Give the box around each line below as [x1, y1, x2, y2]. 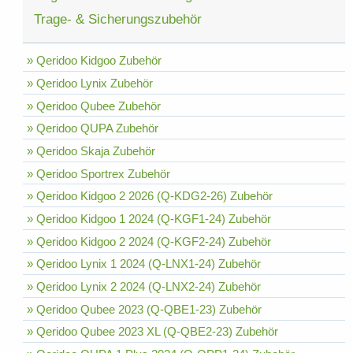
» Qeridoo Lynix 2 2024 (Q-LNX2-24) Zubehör [26, 279, 261, 293]
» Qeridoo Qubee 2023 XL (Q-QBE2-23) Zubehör [26, 325, 278, 339]
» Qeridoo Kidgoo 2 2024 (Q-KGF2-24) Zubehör [26, 234, 271, 248]
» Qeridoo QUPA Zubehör [26, 121, 158, 136]
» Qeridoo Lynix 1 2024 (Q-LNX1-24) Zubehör [26, 257, 261, 271]
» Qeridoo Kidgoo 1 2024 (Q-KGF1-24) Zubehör [26, 211, 271, 225]
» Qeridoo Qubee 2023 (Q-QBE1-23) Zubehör [26, 302, 262, 316]
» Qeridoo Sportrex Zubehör [26, 166, 170, 180]
